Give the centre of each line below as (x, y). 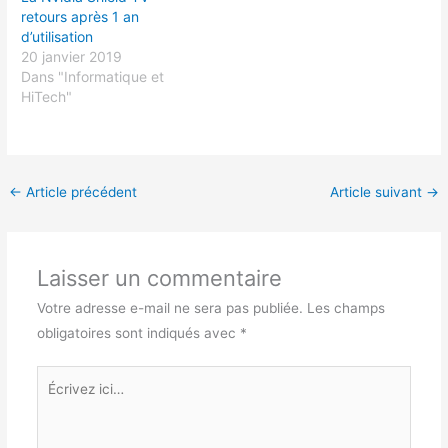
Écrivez (59, 377)
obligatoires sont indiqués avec (138, 332)
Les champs (345, 307)
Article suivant (377, 191)
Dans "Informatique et (93, 77)
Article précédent (80, 191)
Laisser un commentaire (159, 277)
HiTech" (47, 97)
